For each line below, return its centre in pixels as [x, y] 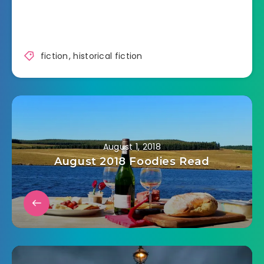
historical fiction [108, 56]
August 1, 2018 [132, 147]
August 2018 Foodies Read [132, 162]
